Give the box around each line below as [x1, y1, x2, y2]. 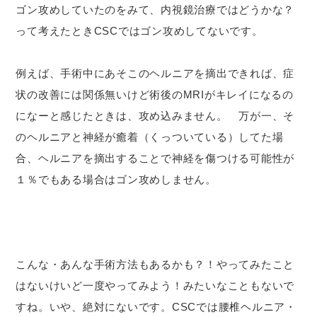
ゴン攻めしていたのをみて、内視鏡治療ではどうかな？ [16, 3, 295, 16]
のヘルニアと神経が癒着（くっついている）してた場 [16, 130, 284, 143]
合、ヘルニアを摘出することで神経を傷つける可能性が [16, 151, 295, 164]
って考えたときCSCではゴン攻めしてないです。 [16, 24, 263, 37]
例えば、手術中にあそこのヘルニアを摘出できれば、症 [16, 67, 295, 79]
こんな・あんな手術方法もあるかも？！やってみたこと [16, 258, 295, 270]
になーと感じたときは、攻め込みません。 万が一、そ [16, 109, 295, 122]
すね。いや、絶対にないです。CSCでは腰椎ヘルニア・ [16, 300, 296, 313]
